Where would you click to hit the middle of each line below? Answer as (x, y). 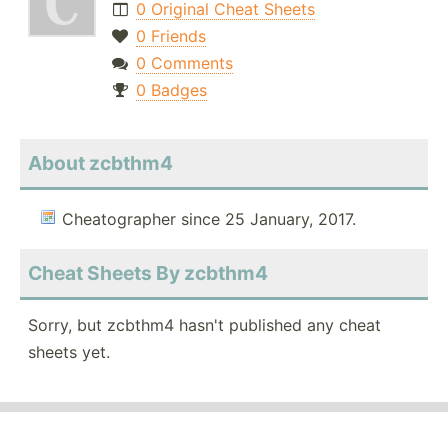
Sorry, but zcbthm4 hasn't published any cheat (204, 325)
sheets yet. (69, 352)
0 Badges (171, 90)
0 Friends (170, 36)
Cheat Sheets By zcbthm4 (148, 273)
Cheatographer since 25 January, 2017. (209, 219)
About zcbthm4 (100, 163)
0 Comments (184, 63)
